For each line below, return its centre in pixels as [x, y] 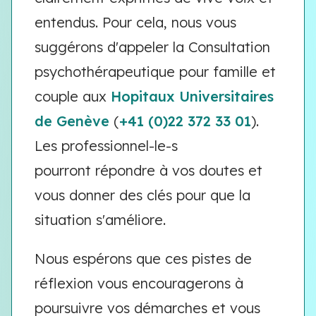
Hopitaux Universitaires [192, 96]
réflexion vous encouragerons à [139, 283]
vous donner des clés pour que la [142, 195]
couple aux [73, 96]
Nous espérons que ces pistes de [143, 259]
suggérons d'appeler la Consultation [152, 47]
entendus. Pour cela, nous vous [135, 22]
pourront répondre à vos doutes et [148, 170]
